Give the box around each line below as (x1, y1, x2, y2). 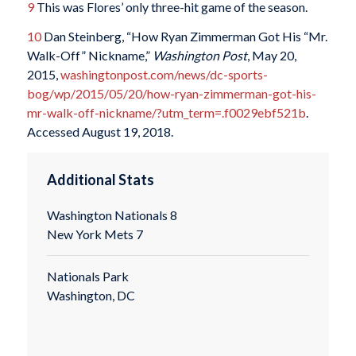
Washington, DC (46, 287, 135, 303)
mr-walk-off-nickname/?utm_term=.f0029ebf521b (26, 105, 306, 121)
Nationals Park (46, 268, 131, 284)
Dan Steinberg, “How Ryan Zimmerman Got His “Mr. (41, 29, 327, 44)
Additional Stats (46, 170, 154, 188)
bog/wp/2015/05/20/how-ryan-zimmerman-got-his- (26, 86, 316, 102)
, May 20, (246, 48, 296, 64)
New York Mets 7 (46, 226, 143, 242)
